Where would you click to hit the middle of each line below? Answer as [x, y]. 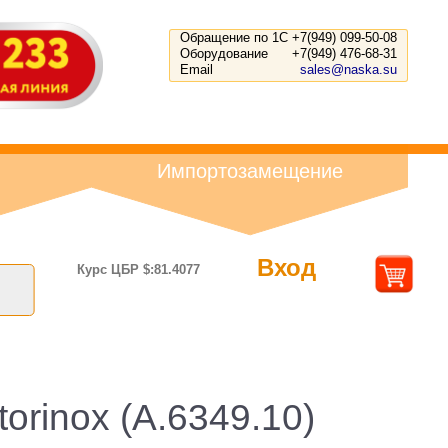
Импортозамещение [250, 171]
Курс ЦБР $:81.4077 [139, 269]
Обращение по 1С [234, 37]
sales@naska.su [348, 69]
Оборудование [224, 53]
